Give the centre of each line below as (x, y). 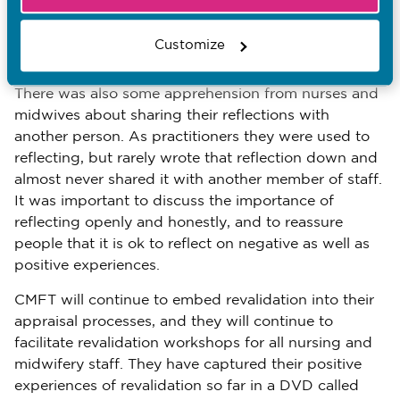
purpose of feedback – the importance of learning (188, 17)
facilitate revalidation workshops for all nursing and (193, 343)
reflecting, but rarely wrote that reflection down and (196, 158)
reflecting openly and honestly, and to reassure (179, 223)
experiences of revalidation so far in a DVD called (187, 386)
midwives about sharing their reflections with (172, 116)
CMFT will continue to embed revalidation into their (194, 300)
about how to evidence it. (104, 59)
